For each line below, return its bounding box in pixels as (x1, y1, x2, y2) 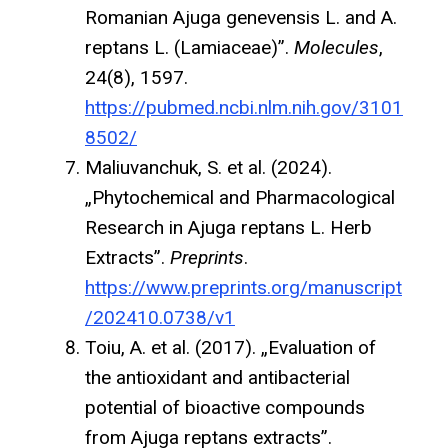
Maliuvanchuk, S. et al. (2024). (85, 155, 332, 179)
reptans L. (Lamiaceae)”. (85, 35, 294, 59)
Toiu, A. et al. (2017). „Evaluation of (85, 335, 376, 359)
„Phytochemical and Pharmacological (85, 185, 395, 209)
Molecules (294, 35, 379, 59)
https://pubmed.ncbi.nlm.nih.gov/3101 (85, 95, 403, 119)
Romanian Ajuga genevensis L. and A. (85, 5, 397, 29)
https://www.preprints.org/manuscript (85, 275, 402, 299)
